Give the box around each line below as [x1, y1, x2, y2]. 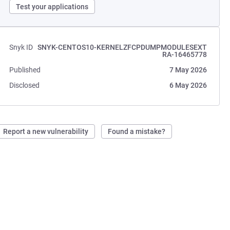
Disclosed [9, 81, 40, 89]
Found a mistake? [108, 127, 166, 136]
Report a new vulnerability [3, 127, 89, 136]
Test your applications [16, 3, 89, 11]
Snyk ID [9, 43, 33, 51]
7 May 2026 [169, 66, 207, 74]
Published [9, 66, 41, 74]
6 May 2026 [169, 81, 207, 89]
